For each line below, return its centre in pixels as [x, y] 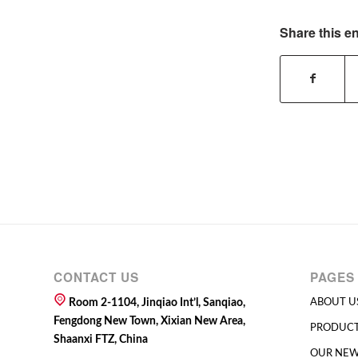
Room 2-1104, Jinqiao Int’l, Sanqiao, [156, 303]
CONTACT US [96, 278]
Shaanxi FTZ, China [101, 340]
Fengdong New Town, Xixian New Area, [149, 322]
